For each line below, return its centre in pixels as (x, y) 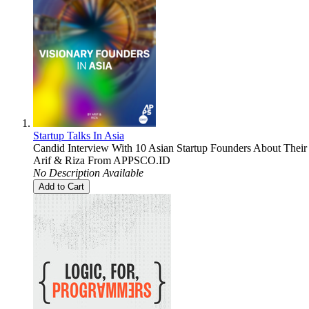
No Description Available (88, 172)
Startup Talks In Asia (79, 135)
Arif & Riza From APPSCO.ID (102, 160)
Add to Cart (61, 186)
